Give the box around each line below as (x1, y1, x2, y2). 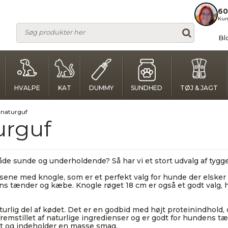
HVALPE (14, 83, 41, 92)
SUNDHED (131, 83, 163, 92)
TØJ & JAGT (180, 83, 218, 92)
